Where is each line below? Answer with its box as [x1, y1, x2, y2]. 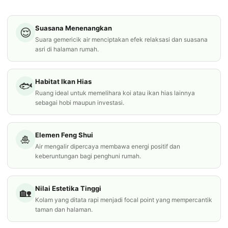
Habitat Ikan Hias [35, 77, 92, 85]
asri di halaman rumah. [35, 45, 99, 53]
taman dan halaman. [35, 206, 93, 213]
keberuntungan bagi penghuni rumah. [35, 152, 141, 160]
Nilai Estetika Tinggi [35, 184, 101, 192]
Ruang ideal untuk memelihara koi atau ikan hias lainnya [35, 89, 195, 97]
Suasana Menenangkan [35, 24, 112, 32]
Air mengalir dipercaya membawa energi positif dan [35, 142, 180, 150]
